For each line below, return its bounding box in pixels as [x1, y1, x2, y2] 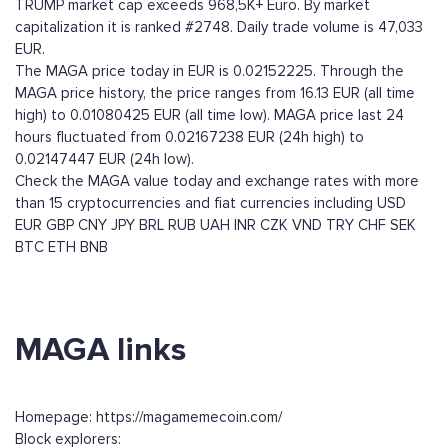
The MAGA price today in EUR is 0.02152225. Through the [15, 62, 404, 81]
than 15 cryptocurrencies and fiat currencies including [15, 194, 377, 213]
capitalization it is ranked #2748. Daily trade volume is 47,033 [15, 18, 423, 37]
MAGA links [15, 330, 186, 371]
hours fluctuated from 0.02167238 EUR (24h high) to [15, 128, 364, 147]
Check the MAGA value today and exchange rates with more [15, 172, 419, 191]
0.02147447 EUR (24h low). [15, 150, 194, 169]
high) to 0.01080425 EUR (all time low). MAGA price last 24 [15, 106, 404, 125]
